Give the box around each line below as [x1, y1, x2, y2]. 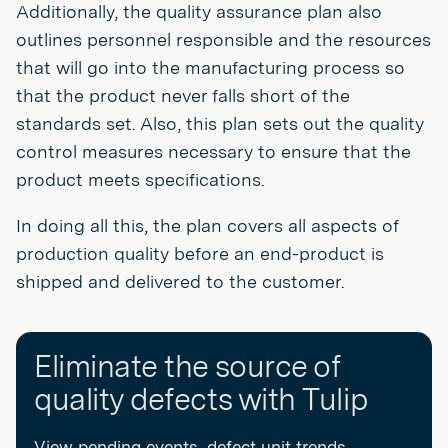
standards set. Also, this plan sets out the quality [16, 113, 424, 134]
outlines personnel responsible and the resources [16, 29, 431, 50]
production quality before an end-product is [16, 243, 384, 264]
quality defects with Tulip [34, 381, 368, 417]
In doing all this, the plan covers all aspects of [16, 215, 399, 236]
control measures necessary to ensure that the [16, 141, 411, 162]
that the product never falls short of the [16, 85, 350, 106]
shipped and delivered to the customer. [16, 271, 344, 292]
